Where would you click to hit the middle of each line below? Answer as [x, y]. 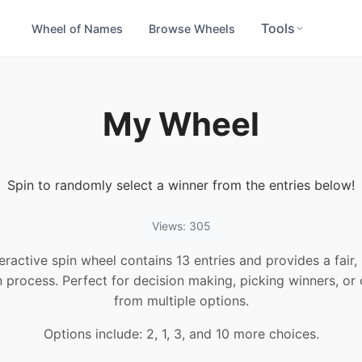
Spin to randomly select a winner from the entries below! [181, 185]
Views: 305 [181, 226]
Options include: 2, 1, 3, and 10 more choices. [181, 334]
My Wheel [181, 124]
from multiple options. [181, 301]
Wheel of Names [77, 28]
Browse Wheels [192, 28]
